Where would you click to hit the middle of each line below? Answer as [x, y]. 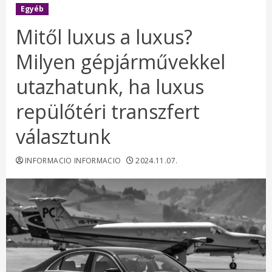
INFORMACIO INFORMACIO [73, 161]
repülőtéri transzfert [108, 111]
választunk [63, 136]
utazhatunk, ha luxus [110, 87]
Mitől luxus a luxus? [104, 37]
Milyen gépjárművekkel [121, 62]
